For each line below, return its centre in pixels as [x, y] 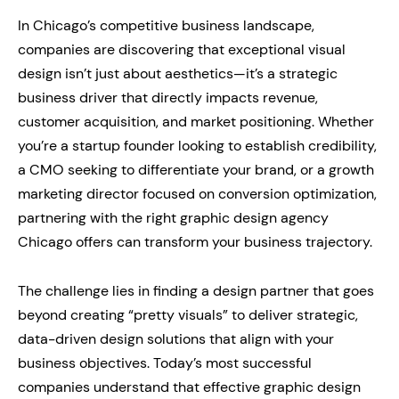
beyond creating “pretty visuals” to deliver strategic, [188, 314]
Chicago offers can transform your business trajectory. [195, 241]
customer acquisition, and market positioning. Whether [196, 121]
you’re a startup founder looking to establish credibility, [197, 145]
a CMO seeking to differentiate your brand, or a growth [196, 169]
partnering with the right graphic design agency [173, 217]
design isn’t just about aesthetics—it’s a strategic [178, 73]
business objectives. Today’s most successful [165, 362]
